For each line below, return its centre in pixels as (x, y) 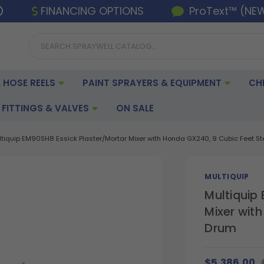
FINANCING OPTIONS (93, 11)
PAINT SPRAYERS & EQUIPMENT (153, 82)
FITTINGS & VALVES (47, 108)
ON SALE (135, 108)
